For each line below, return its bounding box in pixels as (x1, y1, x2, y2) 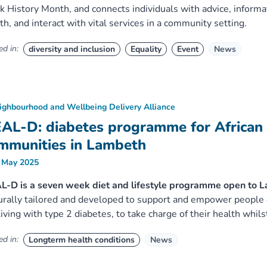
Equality (130, 44, 162, 55)
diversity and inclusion (28, 44, 115, 55)
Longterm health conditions (28, 234, 135, 246)
